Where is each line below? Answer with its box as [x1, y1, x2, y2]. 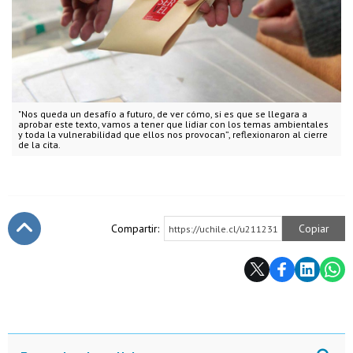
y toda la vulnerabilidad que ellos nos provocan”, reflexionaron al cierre [18, 128, 328, 140]
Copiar [298, 221, 329, 236]
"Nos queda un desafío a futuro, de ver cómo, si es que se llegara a [18, 107, 307, 120]
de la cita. [18, 138, 61, 150]
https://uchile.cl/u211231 [169, 222, 278, 235]
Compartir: [111, 221, 159, 236]
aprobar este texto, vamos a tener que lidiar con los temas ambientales [18, 117, 329, 130]
